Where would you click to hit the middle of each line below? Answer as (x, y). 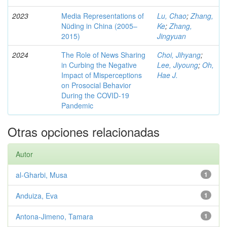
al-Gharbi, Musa (42, 175)
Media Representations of (103, 16)
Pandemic (77, 105)
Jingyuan (172, 36)
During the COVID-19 (95, 95)
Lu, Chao (172, 16)
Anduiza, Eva (37, 196)
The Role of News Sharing (103, 55)
